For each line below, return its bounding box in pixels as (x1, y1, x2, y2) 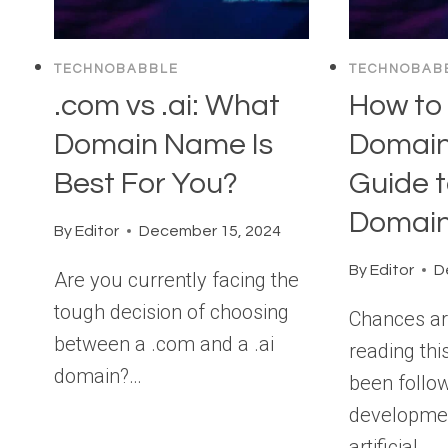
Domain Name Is (54, 128, 273, 160)
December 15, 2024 (139, 222, 282, 239)
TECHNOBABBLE (54, 62, 179, 77)
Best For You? (54, 167, 238, 199)
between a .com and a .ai (54, 331, 274, 356)
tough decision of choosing (54, 299, 289, 324)
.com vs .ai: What (54, 89, 280, 121)
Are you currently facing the (54, 267, 299, 292)
